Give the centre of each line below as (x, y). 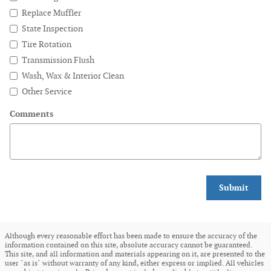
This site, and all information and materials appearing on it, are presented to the (135, 255)
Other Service (47, 91)
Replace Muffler (51, 13)
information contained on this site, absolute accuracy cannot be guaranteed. (129, 246)
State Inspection (52, 28)
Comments (31, 114)
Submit (234, 188)
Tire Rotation (47, 44)
